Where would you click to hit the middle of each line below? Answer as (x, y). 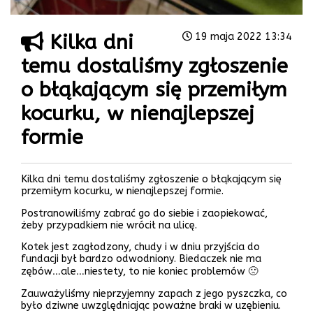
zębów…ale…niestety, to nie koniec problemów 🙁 (139, 272)
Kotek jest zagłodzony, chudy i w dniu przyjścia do (140, 247)
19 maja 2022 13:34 (242, 36)
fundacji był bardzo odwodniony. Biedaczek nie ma (141, 259)
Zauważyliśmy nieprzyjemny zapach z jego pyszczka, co (154, 293)
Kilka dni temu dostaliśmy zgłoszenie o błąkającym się (151, 180)
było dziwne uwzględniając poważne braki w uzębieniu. (151, 305)
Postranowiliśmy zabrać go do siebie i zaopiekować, (144, 213)
